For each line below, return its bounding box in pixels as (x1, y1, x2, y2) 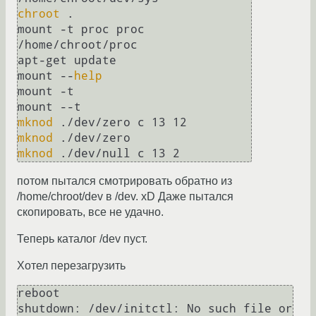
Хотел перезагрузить (17, 260, 126, 272)
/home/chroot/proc (18, 38, 138, 52)
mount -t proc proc (18, 23, 145, 37)
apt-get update (18, 54, 116, 68)
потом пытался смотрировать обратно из (17, 175, 232, 188)
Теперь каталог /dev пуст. (17, 233, 147, 245)
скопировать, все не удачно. (17, 206, 164, 219)
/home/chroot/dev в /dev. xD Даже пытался (17, 190, 233, 203)
